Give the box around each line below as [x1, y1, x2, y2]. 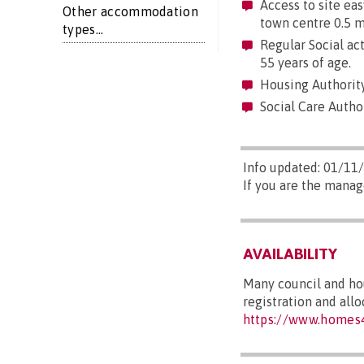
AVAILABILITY [242, 245, 337, 263]
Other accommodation [63, 4, 199, 19]
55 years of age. [259, 55, 351, 71]
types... [63, 22, 104, 37]
